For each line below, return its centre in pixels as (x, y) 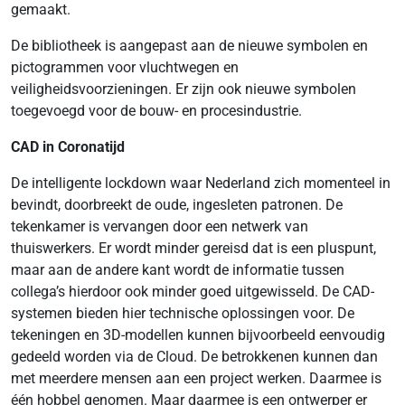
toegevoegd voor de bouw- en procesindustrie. (156, 111)
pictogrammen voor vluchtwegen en (125, 67)
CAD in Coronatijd (68, 147)
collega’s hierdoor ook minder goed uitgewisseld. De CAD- (193, 292)
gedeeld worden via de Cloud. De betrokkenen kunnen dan (194, 357)
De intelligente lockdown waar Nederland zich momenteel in (201, 183)
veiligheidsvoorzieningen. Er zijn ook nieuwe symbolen (184, 89)
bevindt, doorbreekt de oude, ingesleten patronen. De (177, 205)
